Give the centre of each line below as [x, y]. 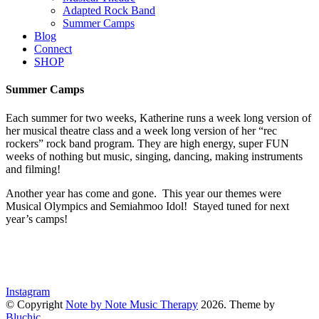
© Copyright [36, 304]
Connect [53, 49]
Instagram [28, 291]
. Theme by [249, 304]
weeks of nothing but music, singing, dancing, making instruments [154, 156]
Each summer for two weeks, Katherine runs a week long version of [158, 117]
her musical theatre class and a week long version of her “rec [141, 130]
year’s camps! [37, 219]
